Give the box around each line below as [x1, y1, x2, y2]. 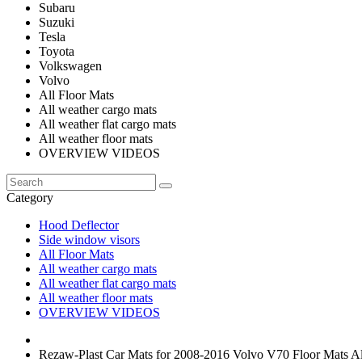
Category [6, 191, 53, 204]
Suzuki [39, 15, 74, 29]
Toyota [39, 44, 74, 58]
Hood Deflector [39, 218, 119, 232]
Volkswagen [39, 59, 102, 73]
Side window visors [39, 233, 140, 246]
